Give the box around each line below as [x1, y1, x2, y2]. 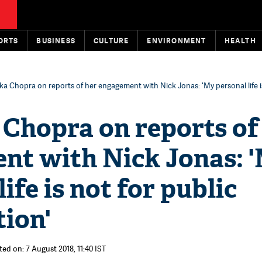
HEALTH [224, 36, 256, 46]
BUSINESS [36, 36, 76, 46]
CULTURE [94, 36, 129, 46]
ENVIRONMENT [147, 36, 206, 46]
